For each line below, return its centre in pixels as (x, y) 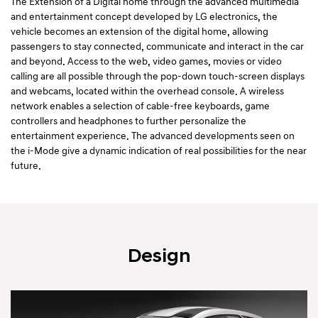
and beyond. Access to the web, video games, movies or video (146, 61)
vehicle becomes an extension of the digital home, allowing (139, 32)
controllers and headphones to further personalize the (128, 121)
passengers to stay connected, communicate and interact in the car (157, 46)
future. (26, 166)
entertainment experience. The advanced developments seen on (153, 136)
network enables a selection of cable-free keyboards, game (140, 106)
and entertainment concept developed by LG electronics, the (144, 17)
